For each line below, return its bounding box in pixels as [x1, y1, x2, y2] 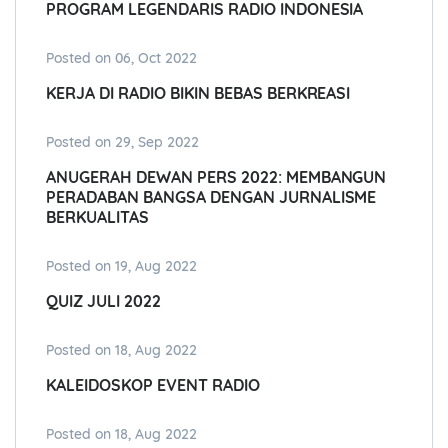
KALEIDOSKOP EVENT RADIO [46, 375, 260, 396]
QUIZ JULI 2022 [46, 291, 161, 312]
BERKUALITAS [46, 207, 149, 228]
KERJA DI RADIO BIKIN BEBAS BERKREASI [46, 83, 351, 104]
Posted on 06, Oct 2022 [46, 49, 197, 68]
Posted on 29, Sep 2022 [46, 133, 199, 152]
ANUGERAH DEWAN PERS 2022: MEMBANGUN [46, 167, 387, 188]
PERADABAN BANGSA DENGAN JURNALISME [46, 187, 377, 208]
